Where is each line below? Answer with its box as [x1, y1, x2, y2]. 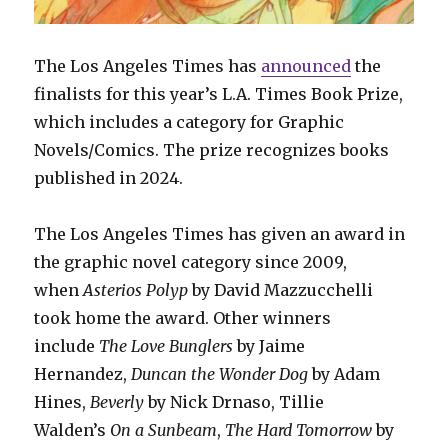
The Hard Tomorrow [225, 420, 373, 441]
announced [261, 56, 352, 77]
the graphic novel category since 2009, [34, 252, 348, 273]
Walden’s [34, 420, 111, 441]
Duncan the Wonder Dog [131, 364, 309, 385]
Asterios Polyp [83, 280, 189, 301]
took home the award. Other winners [34, 308, 332, 329]
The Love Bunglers [99, 336, 234, 357]
